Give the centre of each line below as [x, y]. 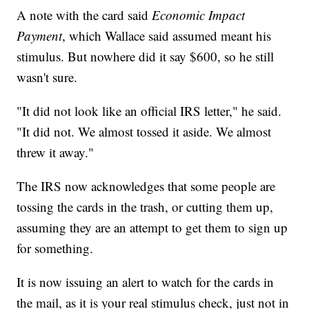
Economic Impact [199, 14]
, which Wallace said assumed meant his [167, 35]
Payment [40, 35]
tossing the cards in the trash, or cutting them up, [145, 206]
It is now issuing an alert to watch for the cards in [146, 281]
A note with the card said [84, 14]
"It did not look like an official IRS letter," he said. [149, 110]
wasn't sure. [47, 77]
